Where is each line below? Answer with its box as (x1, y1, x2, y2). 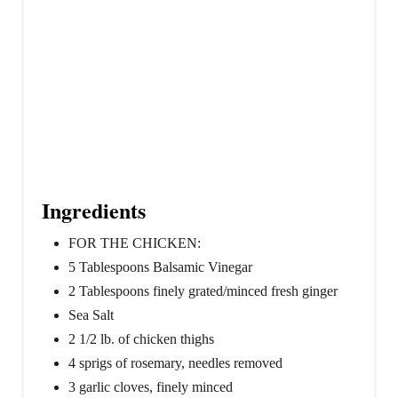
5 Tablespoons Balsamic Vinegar (68, 259, 252, 275)
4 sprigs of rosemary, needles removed (68, 354, 283, 370)
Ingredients (42, 194, 146, 226)
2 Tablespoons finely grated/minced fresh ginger (68, 283, 338, 298)
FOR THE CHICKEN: (68, 235, 201, 251)
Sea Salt (68, 306, 114, 322)
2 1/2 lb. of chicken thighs (68, 330, 214, 346)
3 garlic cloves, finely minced (68, 378, 233, 394)
